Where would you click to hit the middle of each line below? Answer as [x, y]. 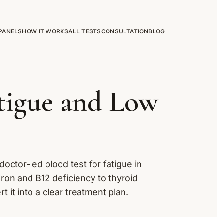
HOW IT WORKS [45, 31]
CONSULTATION [125, 31]
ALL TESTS [85, 31]
